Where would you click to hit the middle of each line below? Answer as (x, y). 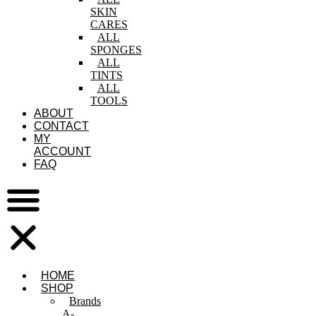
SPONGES (116, 50)
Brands (85, 301)
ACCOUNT (62, 151)
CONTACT (61, 126)
